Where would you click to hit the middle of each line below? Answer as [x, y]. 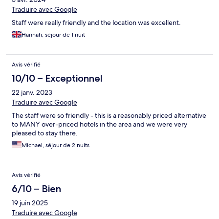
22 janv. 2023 [32, 93]
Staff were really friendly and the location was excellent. [96, 23]
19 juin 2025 [30, 203]
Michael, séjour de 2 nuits [55, 145]
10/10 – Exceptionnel [57, 78]
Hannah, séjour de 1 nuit [53, 35]
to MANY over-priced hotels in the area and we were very [99, 124]
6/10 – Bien [36, 189]
